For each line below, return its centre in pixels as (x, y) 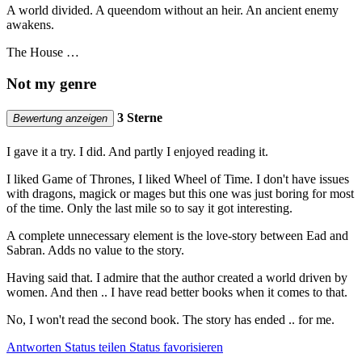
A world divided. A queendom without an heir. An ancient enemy (173, 11)
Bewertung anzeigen (60, 119)
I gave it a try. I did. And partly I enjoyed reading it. (137, 151)
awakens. (30, 25)
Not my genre (51, 83)
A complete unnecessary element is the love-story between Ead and (177, 235)
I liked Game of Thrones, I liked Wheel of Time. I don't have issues (178, 179)
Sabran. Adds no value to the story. (95, 250)
